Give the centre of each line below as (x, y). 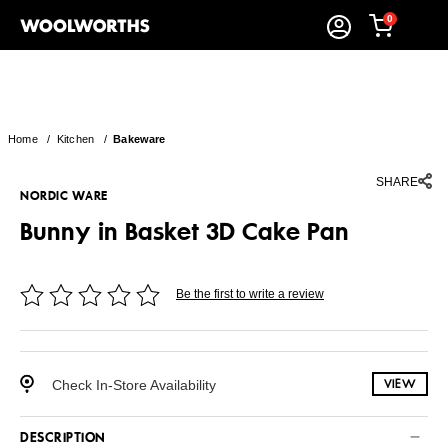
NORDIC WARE (64, 196)
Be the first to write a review (250, 293)
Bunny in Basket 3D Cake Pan (184, 231)
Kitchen (75, 139)
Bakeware (139, 139)
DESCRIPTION (63, 438)
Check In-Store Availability (134, 384)
